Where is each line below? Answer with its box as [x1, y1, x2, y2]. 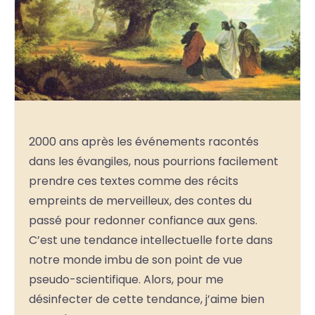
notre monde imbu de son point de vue [29, 251, 243, 268]
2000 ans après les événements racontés [29, 133, 259, 150]
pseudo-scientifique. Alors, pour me [29, 271, 224, 288]
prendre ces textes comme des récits [29, 172, 238, 189]
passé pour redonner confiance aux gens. [29, 212, 257, 229]
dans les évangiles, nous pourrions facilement [29, 153, 278, 169]
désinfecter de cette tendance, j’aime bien [29, 290, 264, 307]
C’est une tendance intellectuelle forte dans [29, 231, 273, 248]
